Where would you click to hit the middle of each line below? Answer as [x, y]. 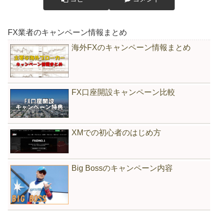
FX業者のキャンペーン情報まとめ [67, 32]
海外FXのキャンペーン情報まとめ [131, 47]
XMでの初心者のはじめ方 [116, 133]
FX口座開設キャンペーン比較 [123, 92]
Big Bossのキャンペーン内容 [122, 168]
